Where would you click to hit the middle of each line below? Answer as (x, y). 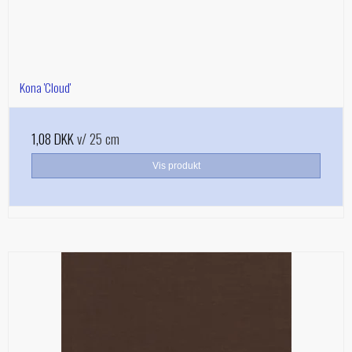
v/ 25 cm (97, 138)
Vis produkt (176, 165)
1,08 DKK (53, 138)
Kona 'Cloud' (45, 87)
